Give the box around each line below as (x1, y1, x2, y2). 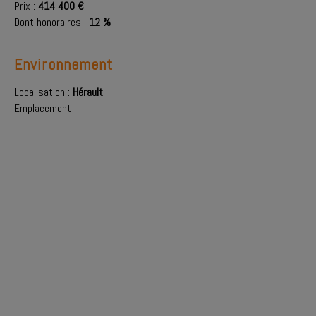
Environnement (14, 54, 114, 74)
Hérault (73, 85, 103, 99)
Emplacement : (14, 101, 76, 116)
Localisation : (14, 85, 73, 99)
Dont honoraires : (14, 15, 89, 30)
